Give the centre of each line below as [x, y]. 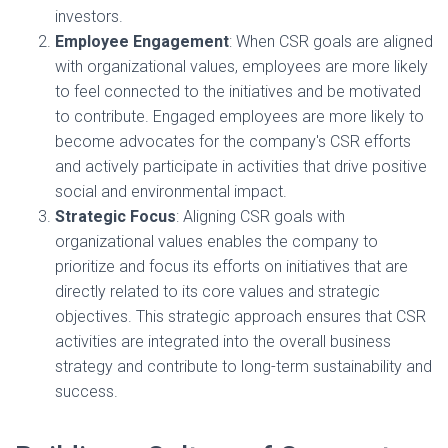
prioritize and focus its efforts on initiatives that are [231, 267]
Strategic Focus [115, 217]
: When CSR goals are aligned [331, 42]
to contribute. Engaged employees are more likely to [239, 117]
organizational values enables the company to [216, 242]
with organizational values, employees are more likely [241, 67]
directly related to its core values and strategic [217, 292]
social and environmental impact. [171, 192]
